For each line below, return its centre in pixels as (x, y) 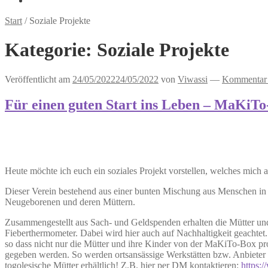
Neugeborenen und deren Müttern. (70, 202)
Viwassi (193, 79)
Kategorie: (51, 50)
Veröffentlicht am (39, 79)
